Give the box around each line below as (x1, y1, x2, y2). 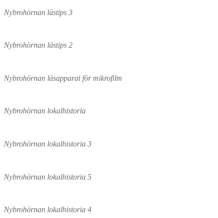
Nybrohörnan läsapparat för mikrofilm (4, 73, 122, 82)
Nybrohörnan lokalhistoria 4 (4, 205, 91, 214)
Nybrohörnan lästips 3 (4, 8, 73, 17)
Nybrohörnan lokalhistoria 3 (4, 140, 91, 148)
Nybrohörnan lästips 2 (4, 41, 73, 50)
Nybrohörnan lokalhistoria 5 (4, 172, 91, 181)
